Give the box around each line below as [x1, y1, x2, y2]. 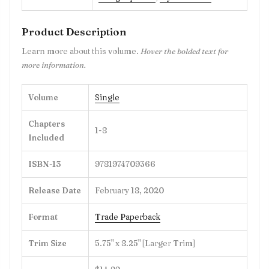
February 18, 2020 [95, 185, 164, 195]
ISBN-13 [28, 159, 61, 169]
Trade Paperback [95, 211, 160, 222]
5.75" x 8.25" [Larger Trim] [95, 238, 195, 248]
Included [28, 132, 64, 142]
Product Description [22, 25, 126, 38]
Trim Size [28, 238, 67, 248]
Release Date [28, 185, 81, 195]
